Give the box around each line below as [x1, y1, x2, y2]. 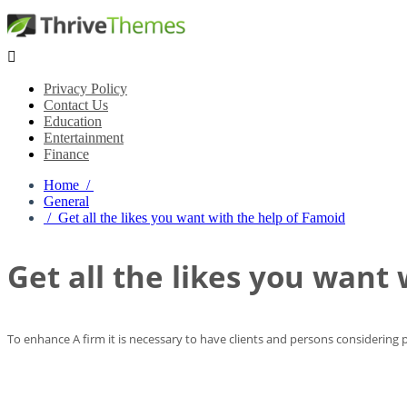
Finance [44, 145, 89, 162]
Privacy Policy [44, 80, 127, 96]
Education [44, 113, 102, 129]
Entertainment [44, 129, 124, 145]
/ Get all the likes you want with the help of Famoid [44, 209, 345, 225]
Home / [44, 176, 94, 193]
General [44, 193, 89, 209]
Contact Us [44, 96, 108, 113]
